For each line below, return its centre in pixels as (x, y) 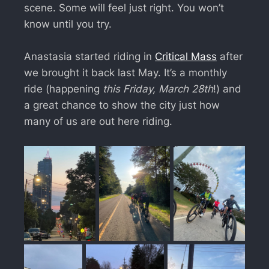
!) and (227, 89)
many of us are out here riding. (98, 121)
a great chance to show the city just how (122, 105)
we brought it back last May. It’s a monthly (125, 72)
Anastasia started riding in (89, 56)
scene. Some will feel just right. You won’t (124, 8)
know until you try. (68, 24)
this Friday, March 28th (158, 89)
